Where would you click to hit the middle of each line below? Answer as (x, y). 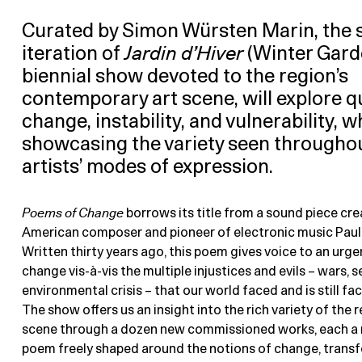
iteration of (73, 54)
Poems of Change (72, 214)
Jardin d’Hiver (183, 54)
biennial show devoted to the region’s (185, 76)
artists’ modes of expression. (147, 167)
